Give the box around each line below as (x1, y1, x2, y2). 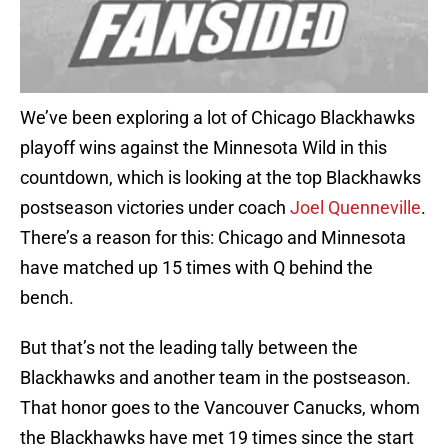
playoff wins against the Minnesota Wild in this (20, 137, 387, 159)
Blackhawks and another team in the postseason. (20, 367, 411, 389)
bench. (20, 287, 74, 309)
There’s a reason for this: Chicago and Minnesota (20, 227, 406, 249)
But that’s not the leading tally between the (20, 337, 358, 359)
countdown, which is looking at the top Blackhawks (20, 167, 421, 189)
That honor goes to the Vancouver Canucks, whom (20, 397, 420, 419)
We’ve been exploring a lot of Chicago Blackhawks (20, 107, 415, 129)
